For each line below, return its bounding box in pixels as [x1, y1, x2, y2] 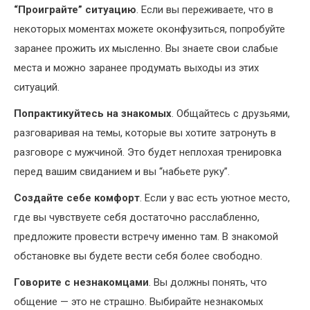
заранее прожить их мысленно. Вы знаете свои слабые [14, 42, 278, 55]
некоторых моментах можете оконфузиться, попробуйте [14, 23, 285, 36]
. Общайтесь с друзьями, [172, 107, 290, 120]
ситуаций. [14, 81, 60, 94]
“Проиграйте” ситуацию [14, 3, 136, 17]
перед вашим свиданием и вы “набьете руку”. [14, 165, 230, 179]
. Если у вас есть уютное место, [140, 192, 290, 205]
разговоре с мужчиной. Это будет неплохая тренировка [14, 146, 282, 159]
